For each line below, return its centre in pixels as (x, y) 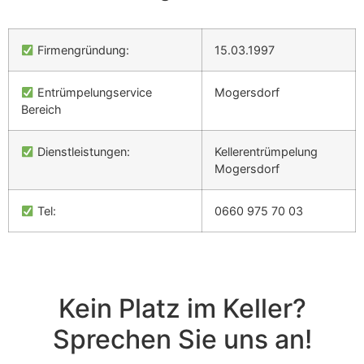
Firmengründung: (82, 50)
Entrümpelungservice (93, 93)
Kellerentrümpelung (266, 152)
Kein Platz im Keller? (182, 309)
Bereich (41, 110)
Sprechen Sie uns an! (182, 340)
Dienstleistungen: (82, 152)
